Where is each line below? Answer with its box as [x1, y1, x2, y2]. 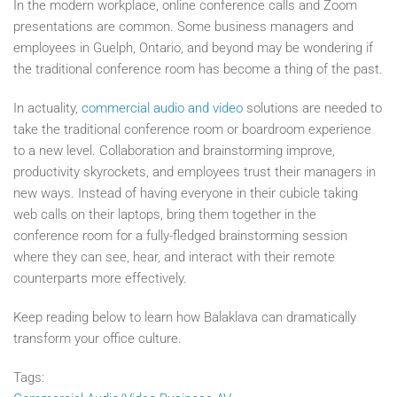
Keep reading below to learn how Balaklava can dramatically [13, 308, 356, 325]
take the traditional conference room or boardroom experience [13, 121, 371, 137]
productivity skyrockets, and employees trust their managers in [13, 163, 376, 180]
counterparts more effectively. [13, 269, 187, 286]
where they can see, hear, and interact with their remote [13, 248, 335, 265]
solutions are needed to [243, 99, 382, 116]
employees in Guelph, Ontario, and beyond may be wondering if [13, 39, 373, 56]
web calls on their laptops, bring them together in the [13, 206, 316, 222]
